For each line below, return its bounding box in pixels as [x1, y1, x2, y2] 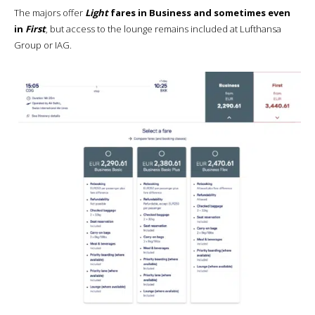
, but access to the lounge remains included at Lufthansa [46, 22, 281, 35]
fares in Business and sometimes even [108, 6, 290, 19]
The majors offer [14, 6, 85, 19]
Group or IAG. [14, 38, 72, 51]
